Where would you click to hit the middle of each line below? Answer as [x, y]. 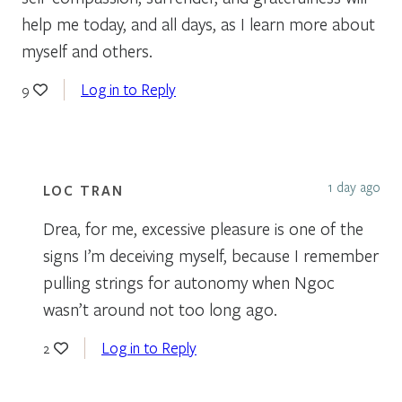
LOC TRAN [83, 190]
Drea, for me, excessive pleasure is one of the [203, 228]
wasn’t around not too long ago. [160, 309]
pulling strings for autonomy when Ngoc [189, 282]
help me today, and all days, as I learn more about [198, 23]
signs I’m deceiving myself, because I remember [211, 255]
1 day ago [354, 186]
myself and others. [87, 50]
